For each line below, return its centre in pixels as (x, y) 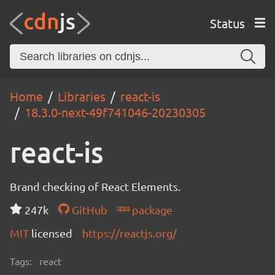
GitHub (88, 210)
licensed (52, 233)
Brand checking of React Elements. (95, 186)
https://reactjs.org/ (130, 233)
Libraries (82, 96)
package (151, 210)
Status (227, 23)
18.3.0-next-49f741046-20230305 (115, 112)
